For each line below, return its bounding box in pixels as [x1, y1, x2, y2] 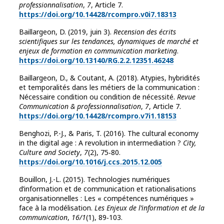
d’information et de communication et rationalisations [19, 184, 196, 194]
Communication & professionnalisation [19, 101, 141, 111]
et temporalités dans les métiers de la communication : [19, 82, 199, 92]
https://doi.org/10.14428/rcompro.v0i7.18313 [19, 9, 176, 19]
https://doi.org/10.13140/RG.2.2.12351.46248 [19, 55, 173, 65]
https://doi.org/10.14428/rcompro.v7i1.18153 [19, 111, 176, 121]
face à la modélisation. [19, 203, 94, 213]
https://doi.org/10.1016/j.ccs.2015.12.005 [19, 157, 162, 167]
